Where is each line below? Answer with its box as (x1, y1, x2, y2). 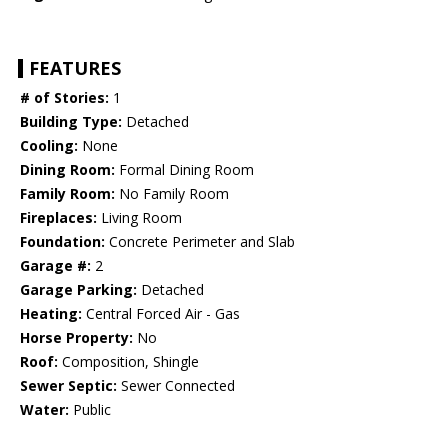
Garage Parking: (20, 280, 137, 300)
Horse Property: (20, 328, 133, 348)
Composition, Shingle (58, 352, 199, 372)
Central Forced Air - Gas (82, 304, 240, 324)
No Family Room (115, 184, 229, 204)
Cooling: (20, 136, 78, 156)
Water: (20, 400, 69, 420)
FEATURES (29, 56, 121, 81)
